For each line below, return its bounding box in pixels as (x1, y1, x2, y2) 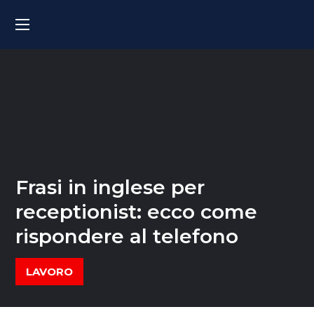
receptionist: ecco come (15, 200, 258, 224)
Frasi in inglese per (15, 175, 205, 199)
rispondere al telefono (15, 224, 239, 248)
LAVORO (26, 265, 74, 278)
